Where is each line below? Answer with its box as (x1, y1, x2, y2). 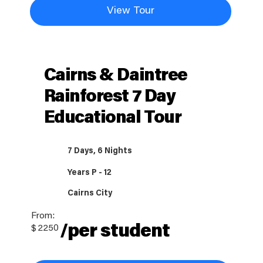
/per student (59, 222, 170, 242)
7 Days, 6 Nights (68, 147, 133, 156)
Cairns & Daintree (43, 68, 187, 86)
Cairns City (68, 190, 113, 198)
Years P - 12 (68, 169, 112, 178)
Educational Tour (43, 110, 181, 128)
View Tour (106, 6, 154, 17)
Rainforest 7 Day (43, 89, 176, 107)
